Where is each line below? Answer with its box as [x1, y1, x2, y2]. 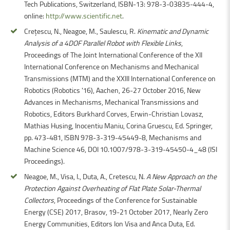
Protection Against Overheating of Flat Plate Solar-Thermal [24, 182, 201, 194]
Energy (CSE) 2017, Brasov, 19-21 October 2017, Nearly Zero [24, 206, 208, 217]
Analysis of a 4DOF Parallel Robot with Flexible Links [24, 37, 181, 48]
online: [24, 10, 46, 21]
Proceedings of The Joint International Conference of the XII [24, 49, 202, 60]
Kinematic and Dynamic [137, 25, 208, 36]
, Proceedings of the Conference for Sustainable [54, 194, 197, 205]
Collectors [24, 194, 54, 205]
